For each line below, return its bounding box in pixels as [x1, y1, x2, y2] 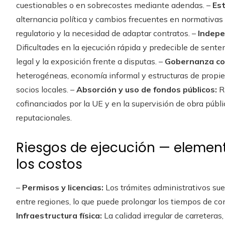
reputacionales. [16, 112, 72, 123]
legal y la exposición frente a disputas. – [16, 56, 165, 66]
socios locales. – [16, 84, 76, 94]
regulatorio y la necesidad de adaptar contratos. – [16, 28, 198, 38]
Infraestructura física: [16, 210, 102, 220]
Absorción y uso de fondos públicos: [76, 84, 217, 94]
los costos [16, 155, 82, 173]
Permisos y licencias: [22, 182, 103, 192]
